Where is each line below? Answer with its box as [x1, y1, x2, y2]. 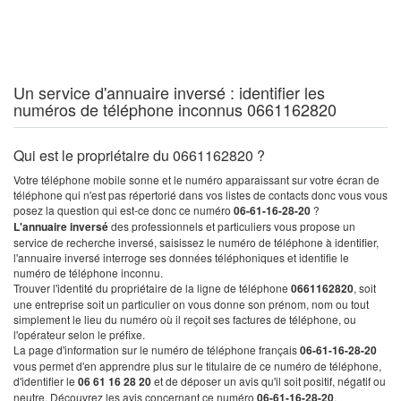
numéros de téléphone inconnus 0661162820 [13, 98, 337, 121]
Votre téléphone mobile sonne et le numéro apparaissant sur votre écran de [13, 172, 380, 187]
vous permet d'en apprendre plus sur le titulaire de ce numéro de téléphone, [13, 358, 381, 373]
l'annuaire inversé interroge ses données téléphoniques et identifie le [13, 250, 349, 265]
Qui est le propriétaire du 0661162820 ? [13, 145, 265, 166]
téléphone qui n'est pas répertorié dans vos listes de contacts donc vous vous [13, 187, 388, 202]
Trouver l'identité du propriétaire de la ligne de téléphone [13, 280, 291, 295]
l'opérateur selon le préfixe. [13, 327, 145, 342]
